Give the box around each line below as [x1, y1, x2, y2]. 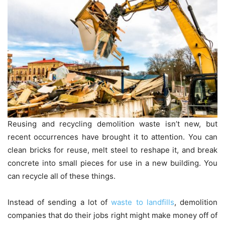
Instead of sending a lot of [8, 197, 111, 207]
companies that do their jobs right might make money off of [8, 210, 217, 220]
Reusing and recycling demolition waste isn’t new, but [8, 119, 217, 129]
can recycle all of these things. [8, 171, 116, 181]
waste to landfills [111, 197, 174, 207]
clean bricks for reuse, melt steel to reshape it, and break [8, 145, 217, 155]
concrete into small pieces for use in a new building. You [8, 158, 217, 168]
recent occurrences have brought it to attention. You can [8, 132, 217, 142]
